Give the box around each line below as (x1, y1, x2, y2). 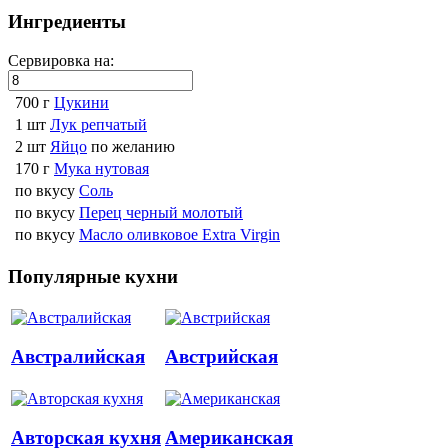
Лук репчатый (50, 115, 147, 133)
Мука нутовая (54, 159, 149, 177)
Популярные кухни (8, 265, 178, 287)
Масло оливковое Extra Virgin (79, 225, 280, 243)
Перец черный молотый (79, 203, 243, 221)
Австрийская (165, 346, 278, 368)
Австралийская (11, 346, 145, 368)
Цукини (54, 93, 109, 111)
